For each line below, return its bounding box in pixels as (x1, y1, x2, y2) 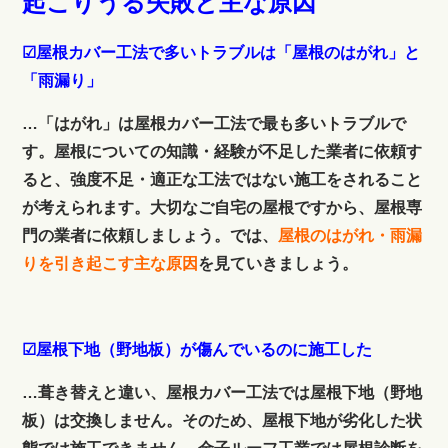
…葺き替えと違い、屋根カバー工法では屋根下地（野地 (22, 383, 423, 401)
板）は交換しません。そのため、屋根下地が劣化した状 (22, 411, 423, 429)
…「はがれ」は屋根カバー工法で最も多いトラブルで (22, 114, 407, 132)
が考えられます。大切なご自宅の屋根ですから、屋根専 (22, 198, 423, 216)
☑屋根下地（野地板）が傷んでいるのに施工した (22, 340, 373, 358)
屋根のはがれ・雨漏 (278, 226, 423, 244)
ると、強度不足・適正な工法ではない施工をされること (22, 170, 423, 188)
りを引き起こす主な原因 (22, 254, 199, 272)
